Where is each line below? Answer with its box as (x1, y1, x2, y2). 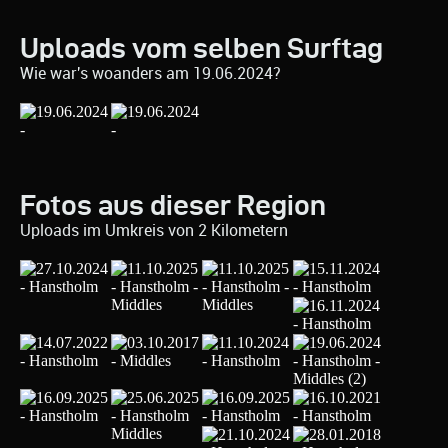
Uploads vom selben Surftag (20, 33, 383, 63)
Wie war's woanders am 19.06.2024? (20, 64, 281, 83)
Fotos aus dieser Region (20, 190, 326, 220)
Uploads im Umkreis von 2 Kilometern (20, 221, 288, 240)
